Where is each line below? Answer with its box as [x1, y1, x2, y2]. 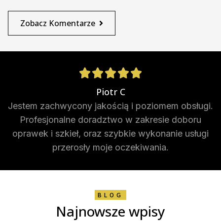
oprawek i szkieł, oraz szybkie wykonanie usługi [12, 128, 209, 139]
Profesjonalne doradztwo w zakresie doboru [20, 114, 201, 125]
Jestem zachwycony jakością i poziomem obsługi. [8, 100, 213, 111]
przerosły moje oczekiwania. [52, 142, 169, 152]
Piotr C [96, 85, 125, 98]
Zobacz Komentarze [20, 17, 95, 29]
